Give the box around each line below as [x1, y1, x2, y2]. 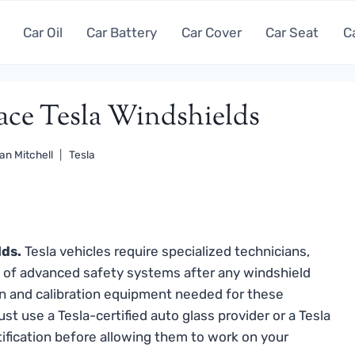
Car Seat [265, 24, 319, 40]
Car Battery [86, 24, 158, 40]
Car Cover [181, 24, 242, 40]
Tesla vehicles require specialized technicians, [21, 242, 310, 259]
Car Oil [22, 24, 63, 40]
